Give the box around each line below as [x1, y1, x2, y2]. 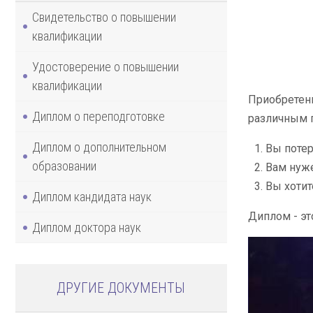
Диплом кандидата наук [32, 189, 152, 204]
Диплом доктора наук [32, 219, 141, 235]
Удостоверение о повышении [32, 59, 179, 74]
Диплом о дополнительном [32, 139, 166, 154]
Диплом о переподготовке [32, 108, 165, 124]
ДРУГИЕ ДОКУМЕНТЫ [57, 279, 186, 296]
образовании [32, 158, 96, 173]
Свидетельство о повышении [32, 9, 176, 24]
